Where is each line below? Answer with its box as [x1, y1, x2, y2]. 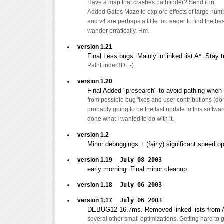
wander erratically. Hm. [87, 27, 149, 34]
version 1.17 [77, 196, 120, 204]
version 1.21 [77, 43, 112, 50]
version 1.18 [77, 181, 120, 188]
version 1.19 [77, 156, 120, 163]
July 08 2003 [120, 156, 162, 163]
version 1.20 [77, 77, 112, 85]
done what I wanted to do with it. [87, 115, 174, 122]
